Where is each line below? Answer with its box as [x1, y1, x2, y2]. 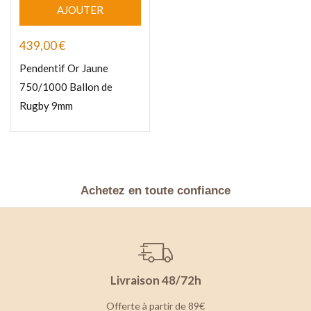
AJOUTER [57, 3, 103, 17]
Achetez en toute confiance [81, 184, 230, 198]
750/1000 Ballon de [19, 81, 112, 94]
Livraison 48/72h [110, 273, 201, 288]
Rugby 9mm [19, 99, 73, 112]
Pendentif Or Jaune [19, 62, 108, 75]
